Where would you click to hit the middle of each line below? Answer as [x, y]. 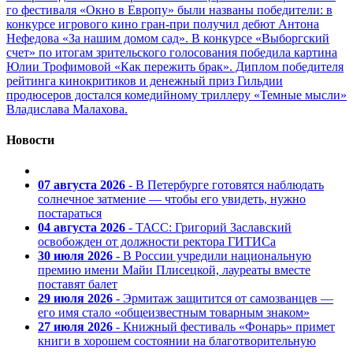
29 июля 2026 [75, 299]
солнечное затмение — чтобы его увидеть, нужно [172, 199]
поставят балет [78, 284]
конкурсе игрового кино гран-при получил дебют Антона [163, 24]
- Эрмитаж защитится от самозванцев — [223, 299]
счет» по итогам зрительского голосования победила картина [172, 52]
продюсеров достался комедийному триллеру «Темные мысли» [176, 95]
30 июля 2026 [75, 256]
